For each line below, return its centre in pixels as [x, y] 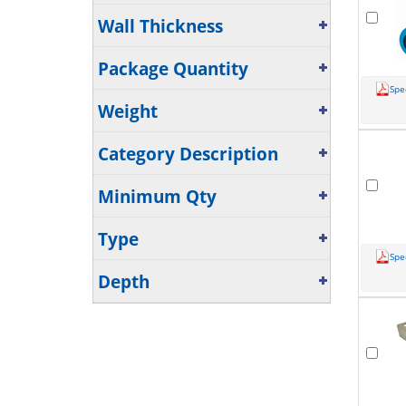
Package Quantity [173, 69]
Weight [128, 111]
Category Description [188, 154]
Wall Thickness [160, 26]
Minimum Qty [157, 197]
